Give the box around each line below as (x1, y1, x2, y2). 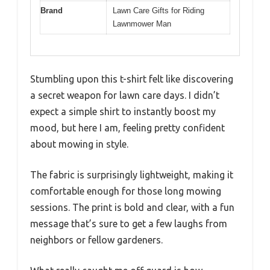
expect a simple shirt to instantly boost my (30, 105, 216, 117)
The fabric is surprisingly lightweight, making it (30, 169, 233, 180)
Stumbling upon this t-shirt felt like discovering (30, 73, 233, 84)
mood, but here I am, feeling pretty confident (30, 122, 225, 133)
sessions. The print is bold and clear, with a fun (30, 201, 234, 213)
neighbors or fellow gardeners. (30, 234, 163, 245)
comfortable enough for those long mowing (30, 185, 221, 196)
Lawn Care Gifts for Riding (113, 6, 204, 16)
